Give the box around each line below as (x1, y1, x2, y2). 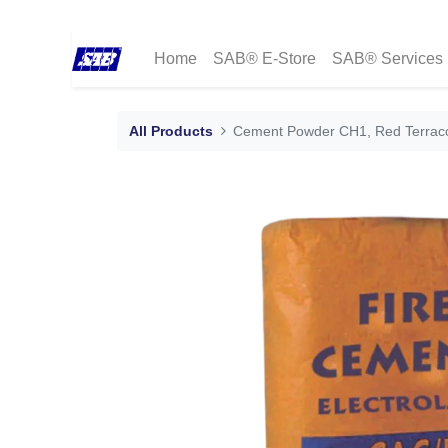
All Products (129, 125, 213, 137)
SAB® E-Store (213, 53, 317, 65)
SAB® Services (332, 53, 444, 65)
